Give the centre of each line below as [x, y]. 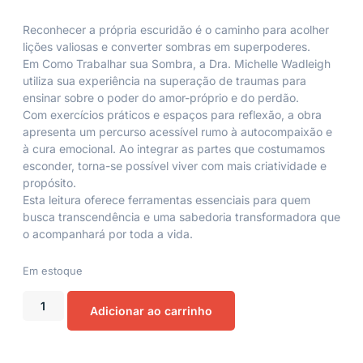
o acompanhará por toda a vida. [108, 234]
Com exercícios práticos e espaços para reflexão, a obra [172, 115]
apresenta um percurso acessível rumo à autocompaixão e [177, 132]
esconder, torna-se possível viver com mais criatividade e [175, 166]
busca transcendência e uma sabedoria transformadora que [181, 217]
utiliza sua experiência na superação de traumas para [164, 81]
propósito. [49, 183]
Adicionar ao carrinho [151, 310]
